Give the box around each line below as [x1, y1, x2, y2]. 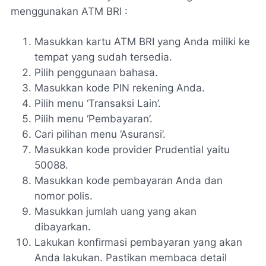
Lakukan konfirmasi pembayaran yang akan [34, 236, 242, 249]
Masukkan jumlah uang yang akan [34, 205, 197, 218]
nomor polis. [34, 190, 96, 202]
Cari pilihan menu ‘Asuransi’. [34, 128, 169, 141]
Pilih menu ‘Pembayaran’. [34, 113, 156, 125]
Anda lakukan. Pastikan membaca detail [34, 252, 227, 264]
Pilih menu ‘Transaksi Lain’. [34, 97, 164, 110]
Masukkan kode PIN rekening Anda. [34, 82, 208, 94]
